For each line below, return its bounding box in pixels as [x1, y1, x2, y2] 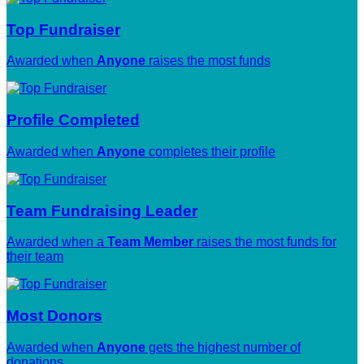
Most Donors [6, 307, 102, 324]
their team [6, 249, 63, 264]
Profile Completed [6, 111, 140, 129]
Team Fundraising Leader [6, 201, 197, 219]
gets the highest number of [145, 340, 301, 354]
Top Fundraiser [6, 20, 120, 38]
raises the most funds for [193, 235, 336, 249]
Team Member [107, 235, 193, 249]
